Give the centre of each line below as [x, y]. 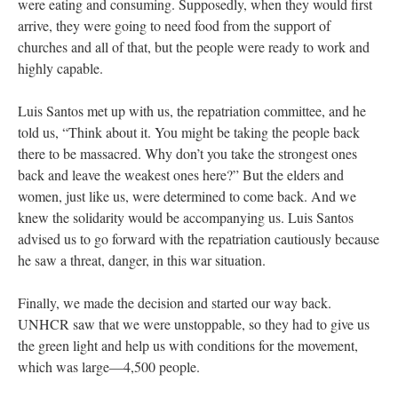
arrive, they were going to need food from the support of [174, 25]
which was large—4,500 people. [111, 366]
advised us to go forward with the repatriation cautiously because [199, 238]
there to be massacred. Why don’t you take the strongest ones [187, 153]
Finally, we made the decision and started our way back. [175, 302]
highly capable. [60, 68]
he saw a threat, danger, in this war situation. [144, 259]
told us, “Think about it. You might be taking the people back [189, 131]
